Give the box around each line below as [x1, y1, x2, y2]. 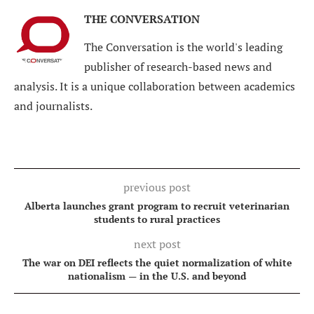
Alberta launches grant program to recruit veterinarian [25, 198, 289, 212]
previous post [123, 179, 191, 195]
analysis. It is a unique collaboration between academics [14, 78, 295, 94]
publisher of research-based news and [84, 58, 272, 74]
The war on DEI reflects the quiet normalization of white [22, 255, 292, 269]
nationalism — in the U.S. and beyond [68, 268, 246, 282]
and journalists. [14, 97, 93, 114]
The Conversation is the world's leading [84, 39, 282, 55]
